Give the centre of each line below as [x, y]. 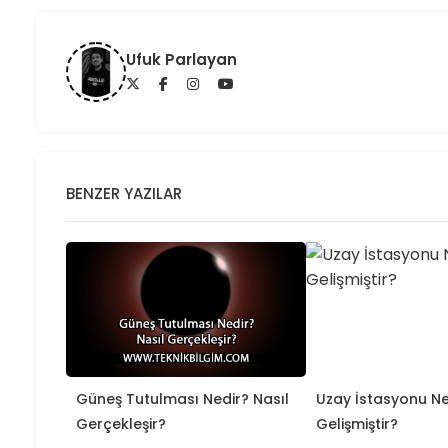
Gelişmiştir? [356, 423]
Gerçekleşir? [121, 423]
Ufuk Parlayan [181, 59]
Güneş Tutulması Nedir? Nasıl [182, 398]
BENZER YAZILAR [124, 193]
